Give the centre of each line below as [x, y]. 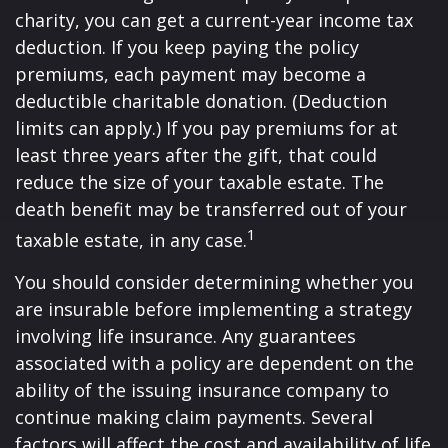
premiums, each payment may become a [190, 74]
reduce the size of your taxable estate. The [199, 182]
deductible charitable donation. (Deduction [201, 101]
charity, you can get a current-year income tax [214, 20]
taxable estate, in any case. [131, 240]
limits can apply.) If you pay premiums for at [206, 128]
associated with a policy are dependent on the [214, 363]
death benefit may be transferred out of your [211, 209]
